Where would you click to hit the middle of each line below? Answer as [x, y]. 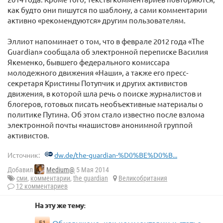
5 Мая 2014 [92, 170]
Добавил [21, 170]
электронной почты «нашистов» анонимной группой [100, 125]
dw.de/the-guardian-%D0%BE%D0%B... [116, 155]
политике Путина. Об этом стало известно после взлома [106, 114]
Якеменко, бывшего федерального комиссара [89, 62]
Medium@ [60, 170]
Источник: [24, 155]
